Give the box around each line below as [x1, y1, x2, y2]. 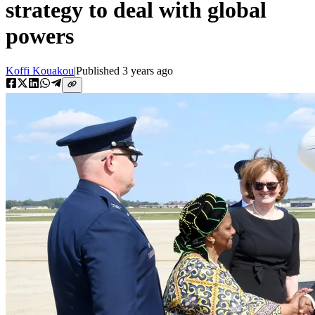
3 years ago [122, 64, 173, 77]
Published [76, 64, 122, 77]
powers [6, 23, 74, 49]
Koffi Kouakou [6, 64, 74, 77]
